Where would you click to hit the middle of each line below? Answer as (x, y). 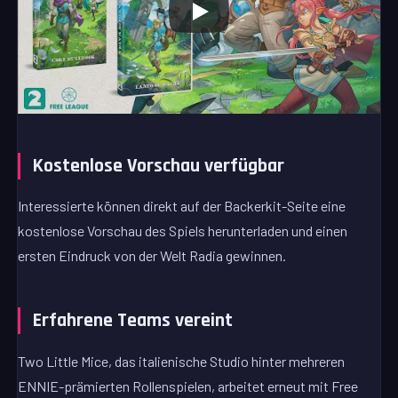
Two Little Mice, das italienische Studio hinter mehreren (182, 361)
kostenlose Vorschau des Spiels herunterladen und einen (183, 231)
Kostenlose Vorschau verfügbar (159, 166)
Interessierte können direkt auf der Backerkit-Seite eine (182, 206)
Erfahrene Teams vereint (133, 321)
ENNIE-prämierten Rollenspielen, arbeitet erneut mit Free (188, 386)
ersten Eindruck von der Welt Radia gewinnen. (152, 256)
